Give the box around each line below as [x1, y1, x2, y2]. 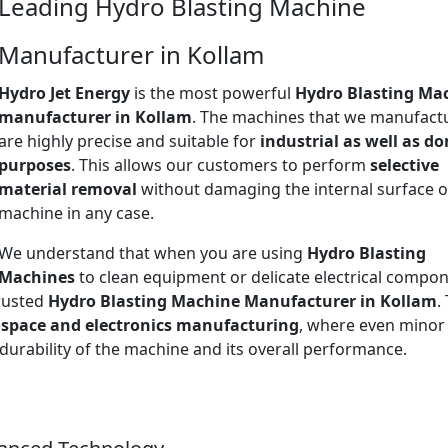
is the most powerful [130, 81, 295, 104]
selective [370, 153, 439, 176]
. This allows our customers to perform [71, 153, 370, 176]
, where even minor [299, 313, 445, 336]
